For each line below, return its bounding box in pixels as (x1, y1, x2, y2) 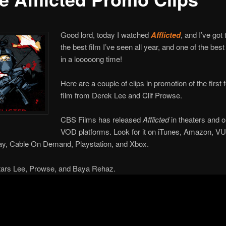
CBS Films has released (61, 114, 143, 125)
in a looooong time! (61, 53, 123, 64)
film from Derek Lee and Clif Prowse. (61, 90, 183, 101)
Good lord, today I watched (61, 29, 151, 40)
